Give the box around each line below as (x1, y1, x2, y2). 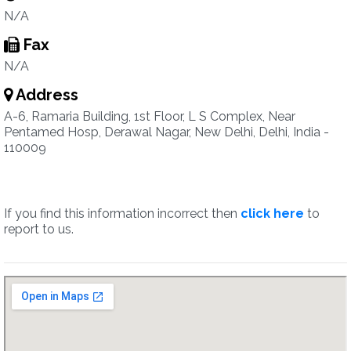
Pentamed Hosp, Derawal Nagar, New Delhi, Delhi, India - (4, 125, 329, 139)
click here (241, 206, 304, 221)
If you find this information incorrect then (4, 206, 241, 221)
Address (13, 85, 78, 104)
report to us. (4, 222, 74, 237)
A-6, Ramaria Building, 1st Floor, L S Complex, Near (4, 109, 295, 124)
